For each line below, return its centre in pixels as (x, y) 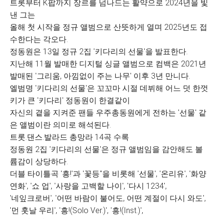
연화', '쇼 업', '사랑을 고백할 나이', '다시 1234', (88, 186)
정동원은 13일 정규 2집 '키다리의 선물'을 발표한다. (99, 52)
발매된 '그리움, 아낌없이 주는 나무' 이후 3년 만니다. (100, 76)
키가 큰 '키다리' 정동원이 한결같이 (70, 100)
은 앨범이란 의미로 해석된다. (60, 125)
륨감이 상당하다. (39, 162)
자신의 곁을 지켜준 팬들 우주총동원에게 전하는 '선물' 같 (108, 113)
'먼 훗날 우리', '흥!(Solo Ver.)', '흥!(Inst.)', (77, 210)
